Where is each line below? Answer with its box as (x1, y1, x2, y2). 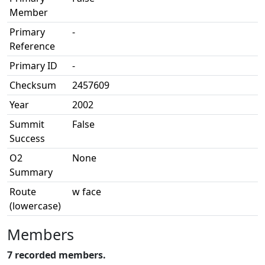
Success (9, 132, 45, 145)
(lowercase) (9, 199, 61, 212)
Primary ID (9, 59, 57, 72)
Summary (9, 166, 53, 179)
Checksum (9, 79, 56, 92)
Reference (9, 40, 55, 53)
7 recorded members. (7, 248, 106, 261)
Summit (9, 118, 44, 131)
